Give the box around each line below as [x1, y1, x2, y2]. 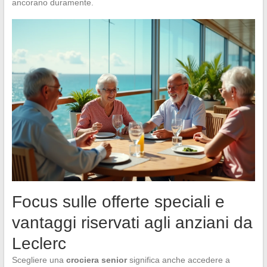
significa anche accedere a [126, 255, 230, 265]
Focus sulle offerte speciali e [11, 193, 225, 212]
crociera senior [66, 255, 127, 265]
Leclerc [11, 234, 66, 253]
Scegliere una [11, 255, 66, 265]
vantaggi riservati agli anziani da [11, 213, 253, 232]
